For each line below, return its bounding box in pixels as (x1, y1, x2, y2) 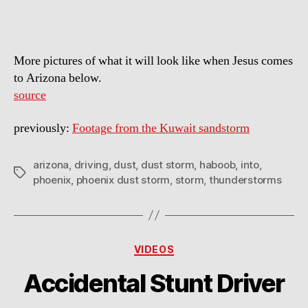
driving (74, 157, 109, 171)
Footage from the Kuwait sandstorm (72, 120, 250, 136)
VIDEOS (133, 243, 175, 255)
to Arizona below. (14, 70, 102, 87)
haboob (199, 157, 236, 171)
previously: (14, 120, 72, 136)
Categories (153, 239, 214, 254)
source (14, 87, 46, 104)
